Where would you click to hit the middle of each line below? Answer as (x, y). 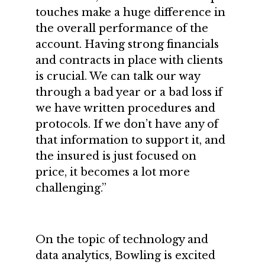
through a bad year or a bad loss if (129, 92)
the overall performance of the (122, 28)
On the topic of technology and (122, 240)
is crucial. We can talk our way (118, 76)
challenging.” (72, 188)
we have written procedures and (125, 108)
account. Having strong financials (127, 44)
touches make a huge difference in (130, 12)
